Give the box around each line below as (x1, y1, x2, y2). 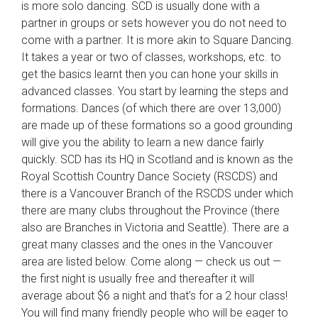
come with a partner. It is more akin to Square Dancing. (21, 33, 294, 47)
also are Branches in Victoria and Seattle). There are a (21, 221, 289, 234)
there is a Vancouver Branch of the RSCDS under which (21, 187, 293, 200)
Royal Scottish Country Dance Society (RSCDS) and (21, 170, 278, 183)
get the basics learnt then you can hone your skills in (21, 67, 278, 81)
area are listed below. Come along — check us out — (21, 255, 281, 268)
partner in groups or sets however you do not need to (21, 16, 287, 30)
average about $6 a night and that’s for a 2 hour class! (21, 289, 287, 302)
